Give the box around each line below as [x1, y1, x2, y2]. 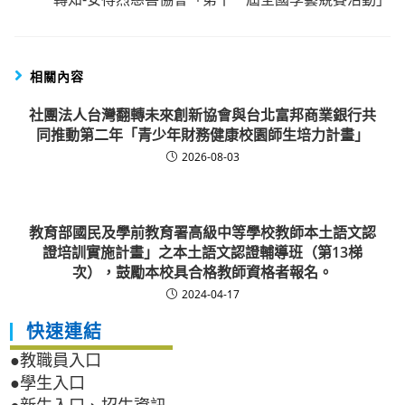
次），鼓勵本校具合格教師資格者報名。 [72, 262, 333, 283]
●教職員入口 [10, 352, 102, 371]
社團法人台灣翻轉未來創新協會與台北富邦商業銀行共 [29, 105, 376, 126]
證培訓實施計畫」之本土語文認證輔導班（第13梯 [42, 242, 363, 263]
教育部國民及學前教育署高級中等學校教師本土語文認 [29, 222, 376, 243]
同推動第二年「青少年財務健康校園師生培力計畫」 [36, 125, 369, 146]
